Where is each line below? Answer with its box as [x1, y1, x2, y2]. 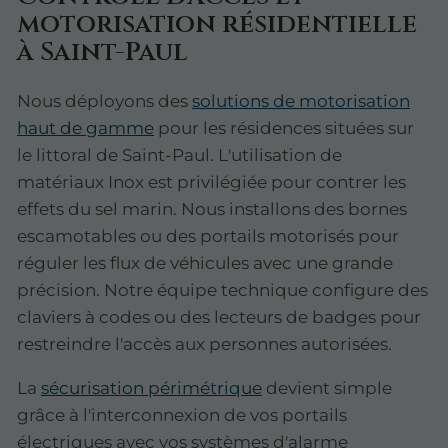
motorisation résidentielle [17, 6, 417, 42]
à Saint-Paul [17, 34, 188, 70]
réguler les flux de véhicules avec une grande [17, 253, 393, 274]
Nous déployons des [17, 91, 192, 112]
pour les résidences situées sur [154, 118, 414, 139]
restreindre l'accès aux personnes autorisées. [17, 334, 392, 355]
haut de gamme [17, 118, 154, 139]
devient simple [262, 378, 392, 399]
